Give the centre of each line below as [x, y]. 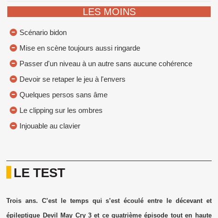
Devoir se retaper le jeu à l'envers [73, 79]
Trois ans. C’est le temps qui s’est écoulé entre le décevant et [109, 200]
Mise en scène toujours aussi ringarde [80, 48]
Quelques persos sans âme [64, 95]
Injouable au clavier [50, 126]
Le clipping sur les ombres [61, 110]
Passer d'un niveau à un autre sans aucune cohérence [106, 64]
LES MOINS [109, 12]
